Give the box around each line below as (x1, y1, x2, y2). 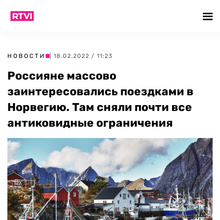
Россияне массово (7, 69, 116, 82)
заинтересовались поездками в (7, 84, 193, 98)
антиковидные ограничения (7, 116, 173, 130)
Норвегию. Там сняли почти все (7, 100, 192, 114)
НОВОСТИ (7, 53, 46, 59)
